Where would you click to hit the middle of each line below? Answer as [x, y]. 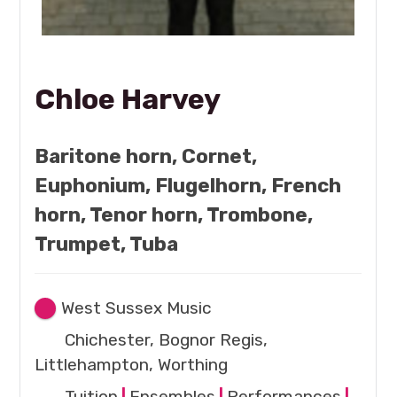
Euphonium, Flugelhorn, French [188, 185]
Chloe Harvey [128, 99]
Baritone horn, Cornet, [146, 156]
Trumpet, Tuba [107, 244]
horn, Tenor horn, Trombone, [174, 214]
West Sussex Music [137, 307]
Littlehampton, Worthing [132, 364]
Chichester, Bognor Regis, [167, 339]
